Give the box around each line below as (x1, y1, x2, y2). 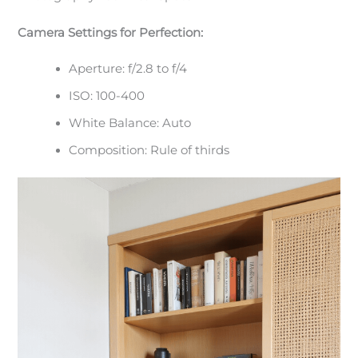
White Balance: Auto (69, 116, 192, 131)
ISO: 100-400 (69, 89, 145, 104)
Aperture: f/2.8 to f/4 (69, 62, 188, 77)
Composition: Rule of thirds (69, 143, 230, 158)
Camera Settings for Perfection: (18, 25, 204, 40)
